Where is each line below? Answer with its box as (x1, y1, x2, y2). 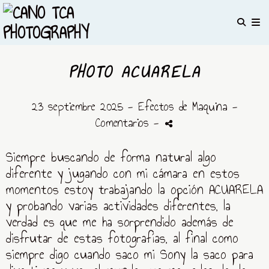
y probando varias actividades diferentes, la (6, 195, 231, 216)
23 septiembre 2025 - (31, 97, 138, 116)
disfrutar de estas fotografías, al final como (6, 227, 238, 249)
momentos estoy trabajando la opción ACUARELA (6, 178, 263, 200)
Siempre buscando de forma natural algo (6, 146, 216, 168)
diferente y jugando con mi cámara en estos (6, 162, 240, 184)
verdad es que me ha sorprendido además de (6, 211, 234, 232)
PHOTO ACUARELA (68, 59, 201, 85)
